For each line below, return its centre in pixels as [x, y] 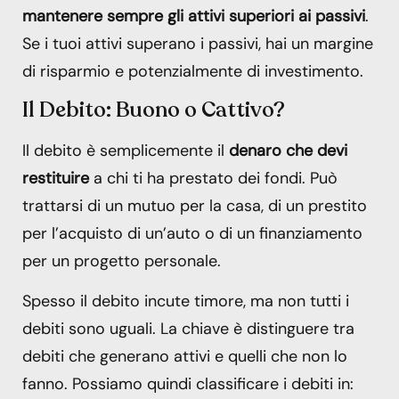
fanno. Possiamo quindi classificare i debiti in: [188, 384]
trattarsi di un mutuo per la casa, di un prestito [195, 205]
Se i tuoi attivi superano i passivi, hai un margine [198, 43]
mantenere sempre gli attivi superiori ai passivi [194, 16]
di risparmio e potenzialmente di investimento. [193, 71]
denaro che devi [288, 150]
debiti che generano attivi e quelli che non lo [185, 357]
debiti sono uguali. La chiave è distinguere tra [188, 329]
